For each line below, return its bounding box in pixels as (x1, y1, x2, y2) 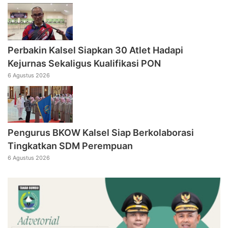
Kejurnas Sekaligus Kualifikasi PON (8, 58, 161, 69)
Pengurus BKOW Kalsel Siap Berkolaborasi (8, 127, 194, 138)
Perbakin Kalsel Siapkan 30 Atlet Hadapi (8, 44, 183, 55)
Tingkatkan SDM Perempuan (8, 140, 133, 151)
